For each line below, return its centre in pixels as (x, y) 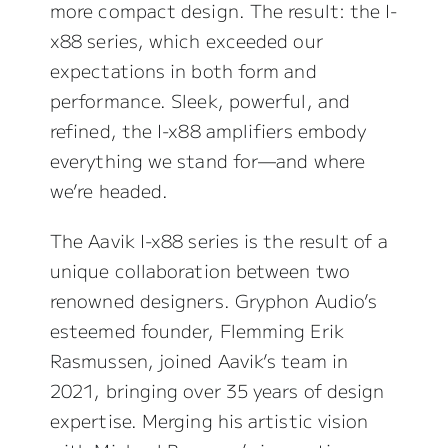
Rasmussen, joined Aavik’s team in (198, 360)
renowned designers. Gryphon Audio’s (213, 300)
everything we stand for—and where (207, 160)
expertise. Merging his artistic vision (209, 420)
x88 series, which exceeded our (186, 40)
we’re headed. (109, 190)
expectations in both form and (183, 70)
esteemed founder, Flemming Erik (196, 330)
